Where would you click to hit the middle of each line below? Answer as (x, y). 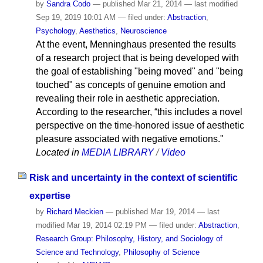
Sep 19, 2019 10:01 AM (77, 17)
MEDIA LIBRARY (117, 152)
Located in (57, 152)
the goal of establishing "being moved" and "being (139, 71)
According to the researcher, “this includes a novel (139, 112)
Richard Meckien (75, 211)
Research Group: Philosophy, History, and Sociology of (129, 238)
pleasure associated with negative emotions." (129, 139)
